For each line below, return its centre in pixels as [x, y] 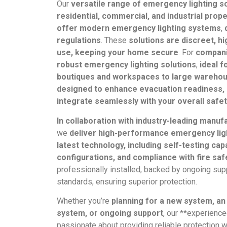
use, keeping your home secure [118, 53]
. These [115, 41]
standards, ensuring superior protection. [127, 181]
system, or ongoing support [110, 213]
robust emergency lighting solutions [126, 65]
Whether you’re [84, 201]
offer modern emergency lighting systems [139, 28]
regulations [79, 41]
